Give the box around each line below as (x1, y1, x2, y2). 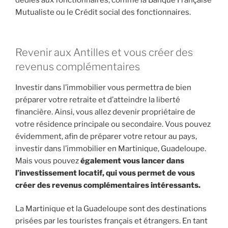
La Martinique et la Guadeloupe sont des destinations (15, 204, 207, 214)
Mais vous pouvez (15, 156, 80, 165)
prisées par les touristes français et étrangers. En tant (15, 216, 208, 226)
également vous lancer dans (80, 156, 184, 165)
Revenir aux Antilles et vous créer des (15, 46, 193, 59)
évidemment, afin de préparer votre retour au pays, (15, 131, 197, 141)
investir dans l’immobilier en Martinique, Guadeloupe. (15, 144, 206, 153)
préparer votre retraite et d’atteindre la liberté (15, 95, 180, 104)
